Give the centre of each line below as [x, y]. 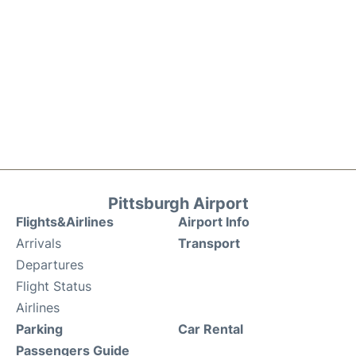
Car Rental [211, 329]
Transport [209, 243]
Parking [39, 329]
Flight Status [54, 286]
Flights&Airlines [65, 221]
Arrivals [39, 243]
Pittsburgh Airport [178, 203]
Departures [50, 264]
